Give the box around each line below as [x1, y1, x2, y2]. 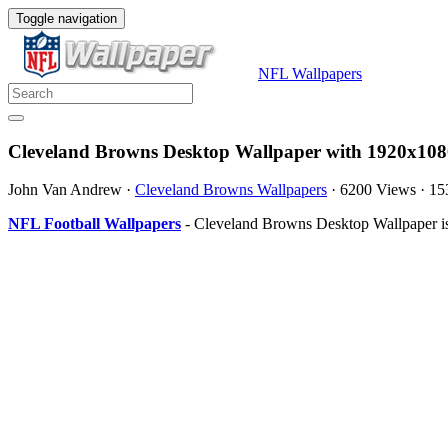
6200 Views [340, 181, 416, 199]
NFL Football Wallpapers [8, 215, 181, 233]
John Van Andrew [8, 181, 122, 199]
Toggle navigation [16, 11, 117, 26]
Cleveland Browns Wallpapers [135, 181, 327, 199]
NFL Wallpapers [258, 65, 362, 82]
